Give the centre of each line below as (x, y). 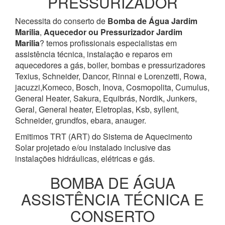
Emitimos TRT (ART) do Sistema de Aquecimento (104, 136)
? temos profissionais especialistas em (108, 43)
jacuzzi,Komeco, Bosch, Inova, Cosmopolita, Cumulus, (112, 87)
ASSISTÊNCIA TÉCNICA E (113, 199)
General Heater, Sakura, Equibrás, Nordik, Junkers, (106, 98)
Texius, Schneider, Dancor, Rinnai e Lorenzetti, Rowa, (111, 76)
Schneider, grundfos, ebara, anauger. (81, 120)
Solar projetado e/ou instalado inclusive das (93, 147)
